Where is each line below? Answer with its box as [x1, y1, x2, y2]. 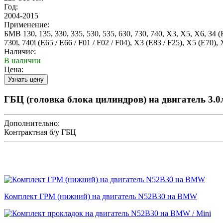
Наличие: [4, 47, 36, 56]
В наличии [4, 56, 41, 65]
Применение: [4, 20, 49, 29]
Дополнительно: [4, 119, 60, 128]
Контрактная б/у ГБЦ [4, 128, 76, 137]
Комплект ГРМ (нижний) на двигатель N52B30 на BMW [4, 192, 197, 201]
